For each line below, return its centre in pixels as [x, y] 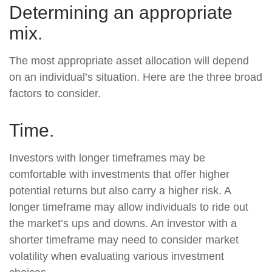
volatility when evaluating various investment [117, 256]
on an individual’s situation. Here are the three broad [136, 77]
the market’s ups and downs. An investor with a [123, 223]
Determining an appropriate [121, 12]
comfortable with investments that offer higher [119, 174]
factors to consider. [55, 93]
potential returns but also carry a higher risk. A [120, 191]
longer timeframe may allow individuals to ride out [129, 207]
